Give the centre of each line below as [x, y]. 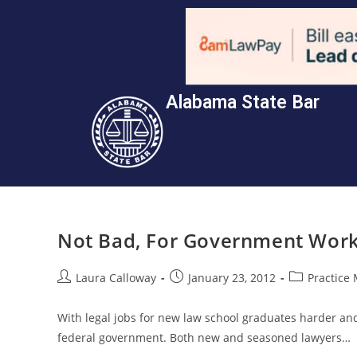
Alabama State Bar [243, 102]
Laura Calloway [116, 277]
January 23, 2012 [232, 277]
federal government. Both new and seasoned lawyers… [204, 337]
